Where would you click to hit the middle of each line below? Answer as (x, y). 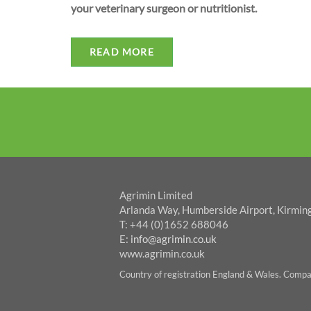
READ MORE (122, 51)
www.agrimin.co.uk (162, 253)
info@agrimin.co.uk (174, 238)
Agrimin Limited (156, 195)
